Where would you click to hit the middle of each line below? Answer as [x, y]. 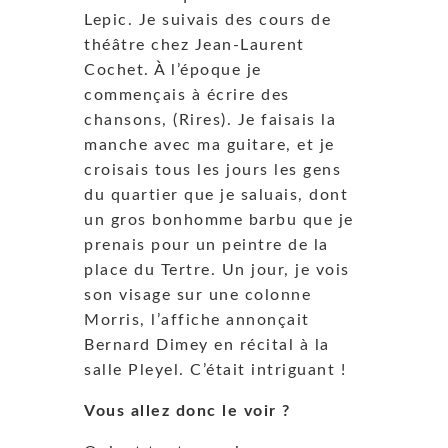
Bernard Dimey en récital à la [207, 344]
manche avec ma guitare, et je [209, 144]
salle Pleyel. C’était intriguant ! [215, 369]
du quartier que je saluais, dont [216, 194]
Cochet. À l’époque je [173, 69]
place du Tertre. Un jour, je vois [217, 269]
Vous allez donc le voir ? [187, 410]
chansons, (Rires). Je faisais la [210, 119]
